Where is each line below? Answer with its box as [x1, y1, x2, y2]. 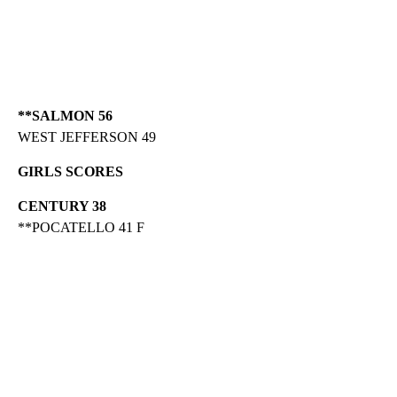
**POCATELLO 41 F [18, 219, 144, 235]
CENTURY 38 [18, 198, 106, 214]
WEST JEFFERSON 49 [18, 128, 156, 144]
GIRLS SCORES [18, 163, 123, 179]
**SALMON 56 [18, 107, 113, 123]
